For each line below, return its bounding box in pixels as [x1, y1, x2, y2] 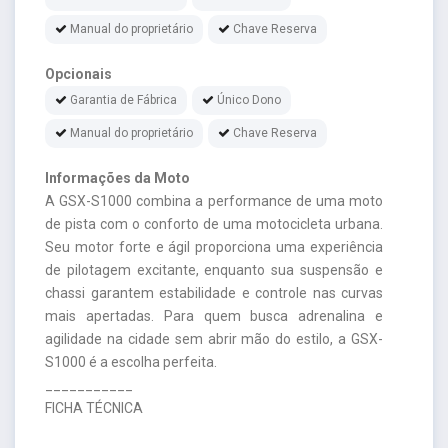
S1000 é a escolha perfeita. [45, 353, 217, 370]
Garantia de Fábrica [70, 92, 177, 107]
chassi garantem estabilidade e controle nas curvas [45, 284, 383, 301]
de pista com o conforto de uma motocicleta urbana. [45, 215, 383, 232]
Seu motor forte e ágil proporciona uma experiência [45, 238, 383, 255]
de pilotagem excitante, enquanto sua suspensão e [45, 261, 383, 278]
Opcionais [45, 65, 112, 82]
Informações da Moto [45, 169, 190, 186]
